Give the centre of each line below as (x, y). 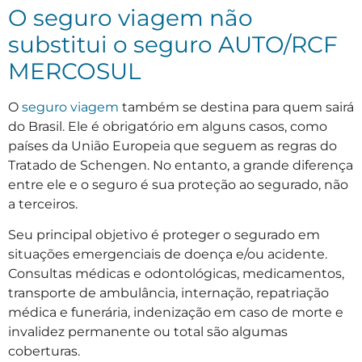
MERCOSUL (75, 71)
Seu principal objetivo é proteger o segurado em (164, 235)
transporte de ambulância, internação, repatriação (168, 293)
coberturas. (44, 351)
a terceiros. (43, 204)
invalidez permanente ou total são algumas (148, 332)
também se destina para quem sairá (236, 107)
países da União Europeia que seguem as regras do (173, 145)
